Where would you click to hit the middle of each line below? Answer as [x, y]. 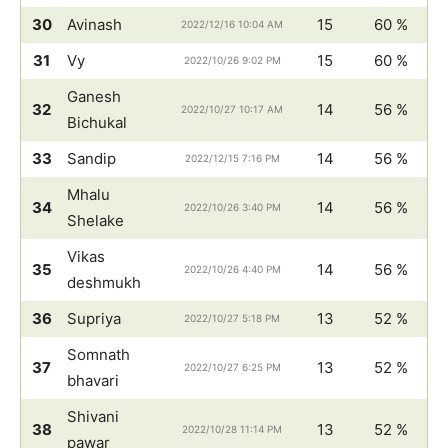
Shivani [93, 416]
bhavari [93, 380]
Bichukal [97, 122]
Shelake [95, 220]
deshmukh [104, 282]
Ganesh [94, 96]
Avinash [94, 24]
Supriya [94, 318]
